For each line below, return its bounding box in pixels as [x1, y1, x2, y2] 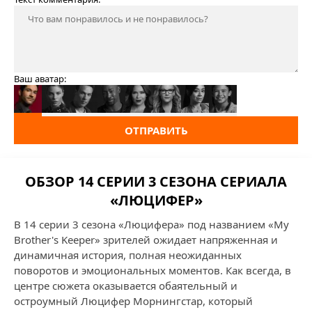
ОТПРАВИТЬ [124, 123, 188, 137]
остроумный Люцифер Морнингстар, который [14, 294, 253, 308]
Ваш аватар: [14, 72, 66, 85]
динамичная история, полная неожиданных [14, 248, 242, 262]
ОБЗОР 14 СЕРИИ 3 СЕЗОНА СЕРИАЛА [25, 172, 287, 191]
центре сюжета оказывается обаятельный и [14, 279, 237, 292]
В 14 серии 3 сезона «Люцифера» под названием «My [14, 217, 289, 231]
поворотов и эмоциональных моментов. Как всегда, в [14, 263, 291, 277]
